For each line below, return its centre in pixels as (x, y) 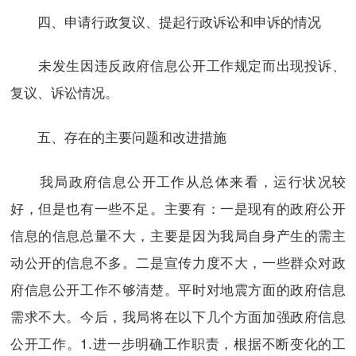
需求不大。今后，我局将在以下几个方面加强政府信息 (178, 315)
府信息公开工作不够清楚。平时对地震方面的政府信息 (178, 288)
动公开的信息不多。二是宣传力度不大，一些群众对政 (178, 261)
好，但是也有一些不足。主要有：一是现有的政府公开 (178, 207)
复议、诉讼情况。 (64, 92)
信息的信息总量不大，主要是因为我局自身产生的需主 (178, 234)
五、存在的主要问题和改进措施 (118, 136)
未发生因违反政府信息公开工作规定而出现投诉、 (178, 65)
